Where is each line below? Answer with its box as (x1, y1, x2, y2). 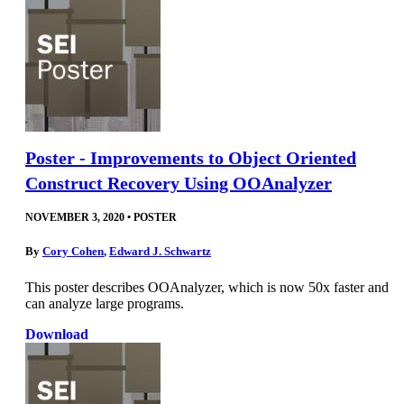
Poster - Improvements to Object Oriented (25, 148, 356, 169)
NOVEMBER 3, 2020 (25, 211, 124, 225)
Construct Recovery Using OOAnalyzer (25, 173, 332, 194)
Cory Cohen (42, 244, 104, 259)
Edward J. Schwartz (109, 244, 211, 259)
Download (25, 326, 88, 342)
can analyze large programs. (25, 295, 184, 311)
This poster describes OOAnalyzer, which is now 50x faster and (25, 279, 389, 295)
